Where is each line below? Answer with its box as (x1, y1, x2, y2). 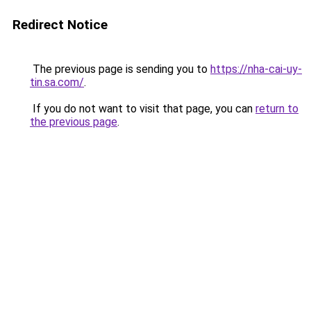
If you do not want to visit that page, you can (30, 102, 255, 115)
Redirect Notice (12, 17, 108, 33)
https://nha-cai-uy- (210, 62, 302, 76)
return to (255, 102, 299, 115)
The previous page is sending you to (30, 62, 210, 76)
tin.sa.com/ (30, 76, 84, 89)
